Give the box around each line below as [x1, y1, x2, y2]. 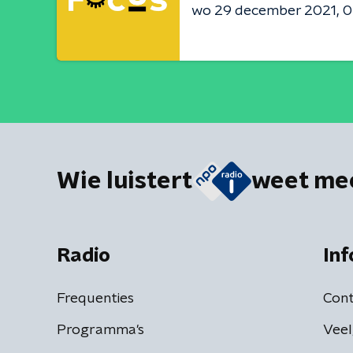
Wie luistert [57, 169, 192, 193]
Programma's [57, 323, 144, 337]
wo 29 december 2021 [191, 3, 336, 18]
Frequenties [57, 292, 134, 306]
